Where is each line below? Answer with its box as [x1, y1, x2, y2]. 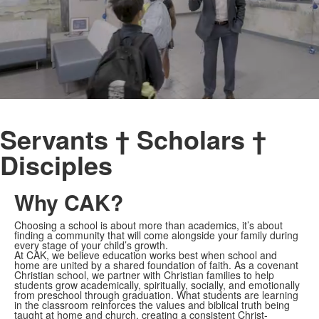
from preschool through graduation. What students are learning [14, 288, 298, 302]
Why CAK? [14, 187, 123, 217]
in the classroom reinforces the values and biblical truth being [14, 298, 290, 312]
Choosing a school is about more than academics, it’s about [14, 218, 283, 232]
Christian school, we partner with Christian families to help [14, 268, 274, 282]
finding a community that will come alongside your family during [14, 228, 298, 242]
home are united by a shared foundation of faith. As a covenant [14, 258, 298, 272]
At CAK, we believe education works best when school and [14, 248, 277, 262]
